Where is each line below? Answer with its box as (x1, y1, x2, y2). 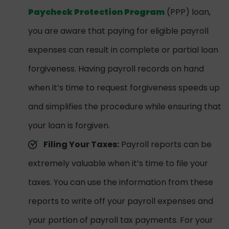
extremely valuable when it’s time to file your (28, 157, 208, 170)
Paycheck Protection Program (28, 6, 165, 18)
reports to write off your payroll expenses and (28, 195, 213, 208)
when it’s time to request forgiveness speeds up (28, 82, 220, 94)
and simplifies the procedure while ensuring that (28, 101, 221, 113)
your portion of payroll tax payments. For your (28, 214, 213, 226)
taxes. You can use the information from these (28, 176, 213, 189)
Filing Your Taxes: (43, 139, 119, 151)
